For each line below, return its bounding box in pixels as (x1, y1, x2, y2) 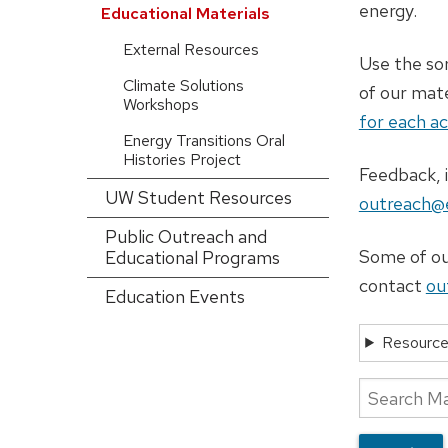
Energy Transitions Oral (123, 130, 285, 152)
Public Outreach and (105, 225, 267, 249)
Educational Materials (101, 3, 270, 25)
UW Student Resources (105, 186, 292, 210)
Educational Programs (105, 246, 280, 270)
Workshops (123, 94, 199, 116)
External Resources (123, 39, 259, 61)
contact (358, 273, 426, 297)
